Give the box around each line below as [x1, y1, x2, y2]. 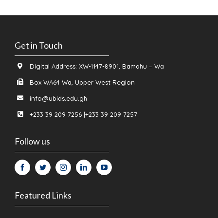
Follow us [14, 136, 50, 147]
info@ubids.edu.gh [30, 94, 88, 102]
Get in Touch [14, 39, 63, 51]
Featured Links [14, 190, 72, 201]
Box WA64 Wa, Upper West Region [30, 78, 135, 86]
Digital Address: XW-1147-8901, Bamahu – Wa [30, 62, 164, 70]
